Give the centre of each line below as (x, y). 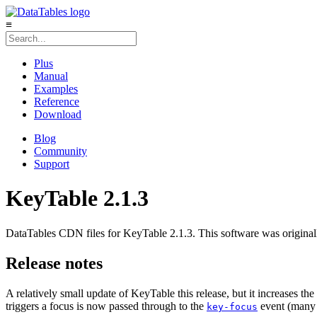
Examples (56, 89)
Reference (57, 102)
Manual (51, 76)
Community (60, 151)
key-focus (232, 306)
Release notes (54, 263)
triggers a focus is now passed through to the (106, 306)
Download (58, 114)
